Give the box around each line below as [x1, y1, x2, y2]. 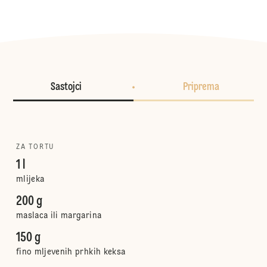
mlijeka [15, 175, 45, 184]
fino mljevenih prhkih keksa [15, 248, 126, 256]
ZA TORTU [15, 144, 55, 151]
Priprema [182, 82, 219, 92]
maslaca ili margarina [15, 212, 102, 220]
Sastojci [51, 82, 82, 92]
